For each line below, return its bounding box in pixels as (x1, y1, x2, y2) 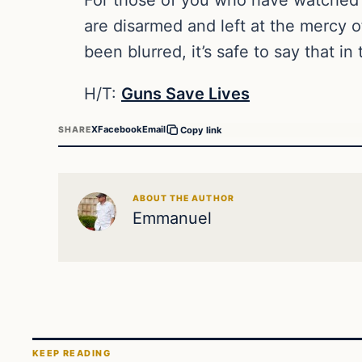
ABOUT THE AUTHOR (133, 192, 234, 204)
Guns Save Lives (121, 83, 250, 103)
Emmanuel (133, 208, 212, 228)
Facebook (98, 124, 143, 136)
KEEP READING (32, 347, 111, 360)
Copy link (180, 124, 223, 136)
